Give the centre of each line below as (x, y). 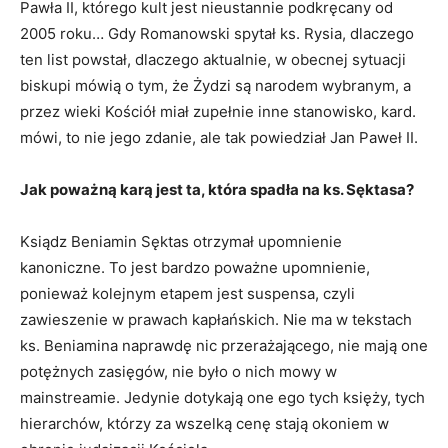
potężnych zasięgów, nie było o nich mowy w (178, 372)
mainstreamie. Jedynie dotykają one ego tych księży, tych (222, 398)
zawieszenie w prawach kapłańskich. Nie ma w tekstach (216, 320)
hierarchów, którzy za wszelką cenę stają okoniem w (204, 424)
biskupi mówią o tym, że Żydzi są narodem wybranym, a (215, 86)
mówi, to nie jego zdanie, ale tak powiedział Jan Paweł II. (219, 138)
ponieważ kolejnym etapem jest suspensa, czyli (187, 294)
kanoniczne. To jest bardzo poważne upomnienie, (195, 268)
